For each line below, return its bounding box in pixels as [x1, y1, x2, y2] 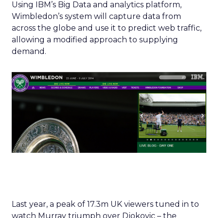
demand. [12, 46, 46, 56]
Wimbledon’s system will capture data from [12, 11, 181, 21]
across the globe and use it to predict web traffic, [12, 23, 201, 33]
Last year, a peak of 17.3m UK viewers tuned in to [12, 200, 199, 209]
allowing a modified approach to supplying [12, 35, 178, 44]
